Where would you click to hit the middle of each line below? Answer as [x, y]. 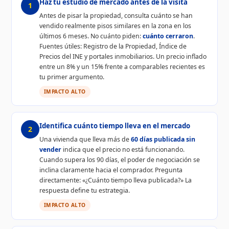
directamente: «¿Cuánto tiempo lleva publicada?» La [115, 180]
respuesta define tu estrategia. [84, 191]
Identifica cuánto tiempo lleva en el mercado [114, 126]
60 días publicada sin [163, 140]
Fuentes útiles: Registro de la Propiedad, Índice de [113, 46]
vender [50, 150]
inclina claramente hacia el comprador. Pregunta [111, 170]
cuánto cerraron [168, 36]
